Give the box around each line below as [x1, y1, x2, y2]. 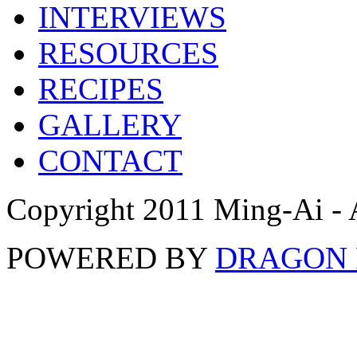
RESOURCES [38, 35, 218, 70]
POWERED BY [6, 240, 215, 275]
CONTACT [38, 143, 182, 178]
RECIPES [38, 71, 163, 106]
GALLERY [38, 107, 182, 142]
